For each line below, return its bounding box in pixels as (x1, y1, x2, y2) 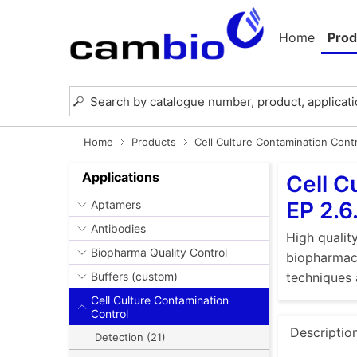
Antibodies (91, 222, 146, 236)
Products (131, 135, 176, 149)
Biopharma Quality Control (91, 245, 227, 260)
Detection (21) (95, 331, 166, 344)
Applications (82, 168, 159, 185)
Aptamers (91, 198, 141, 212)
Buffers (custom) (91, 269, 178, 284)
